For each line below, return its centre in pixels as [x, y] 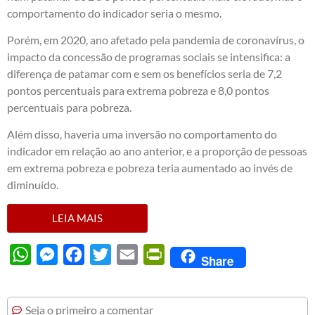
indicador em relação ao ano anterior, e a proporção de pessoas [157, 151]
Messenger [84, 254]
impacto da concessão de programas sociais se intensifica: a [149, 56]
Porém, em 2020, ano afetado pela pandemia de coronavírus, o [156, 39]
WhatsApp [57, 254]
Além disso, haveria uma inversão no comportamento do [142, 134]
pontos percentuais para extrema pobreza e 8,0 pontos [138, 90]
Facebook [108, 254]
